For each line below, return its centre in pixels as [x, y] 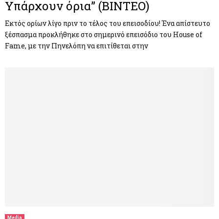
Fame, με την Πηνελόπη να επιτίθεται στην [77, 45]
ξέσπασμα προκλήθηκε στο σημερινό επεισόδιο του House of [104, 34]
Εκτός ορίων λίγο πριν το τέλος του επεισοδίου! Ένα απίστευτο [108, 23]
